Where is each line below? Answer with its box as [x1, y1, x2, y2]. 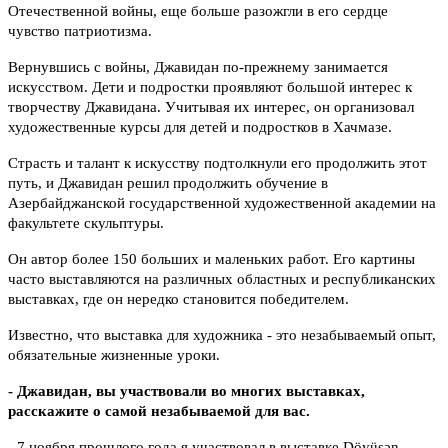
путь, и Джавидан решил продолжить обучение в [8, 175, 328, 192]
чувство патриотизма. [8, 23, 152, 40]
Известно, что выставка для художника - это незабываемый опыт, [8, 327, 436, 344]
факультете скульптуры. [8, 215, 164, 232]
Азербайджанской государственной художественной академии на [8, 195, 436, 212]
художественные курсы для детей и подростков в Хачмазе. [8, 119, 392, 136]
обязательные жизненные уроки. [8, 347, 220, 364]
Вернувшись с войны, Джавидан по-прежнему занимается [8, 59, 388, 76]
